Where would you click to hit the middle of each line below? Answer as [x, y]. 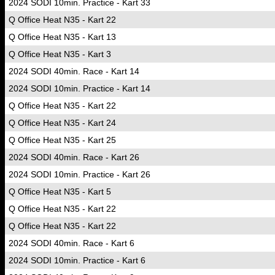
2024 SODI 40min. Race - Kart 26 [74, 157]
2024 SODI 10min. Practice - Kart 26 [79, 174]
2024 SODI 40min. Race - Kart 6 [72, 243]
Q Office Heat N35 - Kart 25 [62, 140]
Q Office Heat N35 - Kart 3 [60, 54]
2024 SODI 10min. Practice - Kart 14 [79, 88]
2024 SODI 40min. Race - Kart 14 [74, 71]
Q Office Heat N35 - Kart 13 [62, 37]
